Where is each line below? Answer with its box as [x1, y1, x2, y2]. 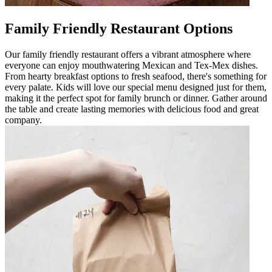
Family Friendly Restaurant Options [5, 20, 233, 36]
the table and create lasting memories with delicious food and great [5, 103, 259, 114]
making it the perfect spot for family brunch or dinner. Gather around [5, 92, 267, 103]
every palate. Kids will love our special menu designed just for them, [5, 81, 267, 92]
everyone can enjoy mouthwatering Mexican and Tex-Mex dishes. [5, 59, 258, 70]
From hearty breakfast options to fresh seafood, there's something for [5, 70, 267, 81]
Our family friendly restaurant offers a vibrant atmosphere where [5, 49, 251, 59]
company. [5, 114, 42, 125]
